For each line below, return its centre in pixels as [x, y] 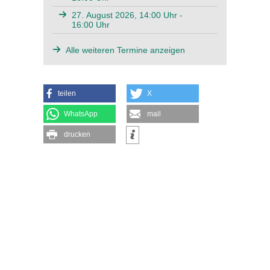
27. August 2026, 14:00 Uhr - [127, 15]
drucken [77, 135]
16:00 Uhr [91, 25]
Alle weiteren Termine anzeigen [126, 50]
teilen [67, 94]
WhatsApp [81, 114]
